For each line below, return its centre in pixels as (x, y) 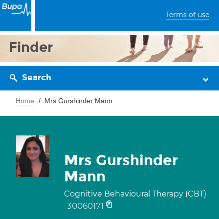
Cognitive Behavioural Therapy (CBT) (135, 194)
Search (37, 77)
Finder (31, 47)
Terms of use (187, 15)
